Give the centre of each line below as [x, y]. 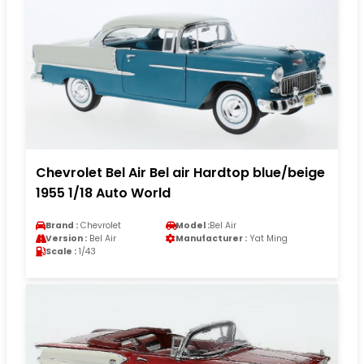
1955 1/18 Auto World [103, 193]
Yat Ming [267, 239]
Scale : [61, 252]
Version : [66, 239]
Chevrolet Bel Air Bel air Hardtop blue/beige [180, 173]
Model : [193, 226]
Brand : [62, 226]
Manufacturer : [211, 239]
